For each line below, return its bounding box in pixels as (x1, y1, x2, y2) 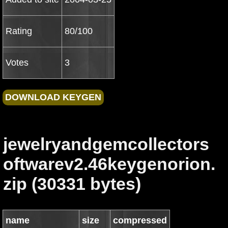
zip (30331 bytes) (3, 174, 141, 193)
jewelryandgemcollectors (3, 134, 209, 154)
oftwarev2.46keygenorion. (3, 154, 215, 174)
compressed (113, 215, 167, 225)
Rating (6, 26, 32, 36)
